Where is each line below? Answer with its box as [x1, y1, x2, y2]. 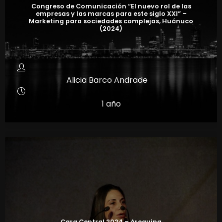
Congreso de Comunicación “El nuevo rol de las [31, 1, 191, 10]
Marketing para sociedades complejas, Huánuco [29, 16, 193, 25]
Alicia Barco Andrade [66, 74, 148, 86]
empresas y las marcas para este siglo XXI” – [35, 9, 187, 18]
